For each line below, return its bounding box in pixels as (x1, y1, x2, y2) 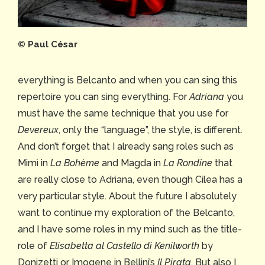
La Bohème (50, 157, 99, 169)
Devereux (18, 124, 59, 136)
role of (18, 240, 50, 252)
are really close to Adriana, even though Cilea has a (18, 174, 243, 186)
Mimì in (18, 157, 50, 169)
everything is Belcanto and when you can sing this (18, 75, 237, 86)
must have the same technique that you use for (18, 108, 228, 119)
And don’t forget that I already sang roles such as (18, 141, 234, 153)
